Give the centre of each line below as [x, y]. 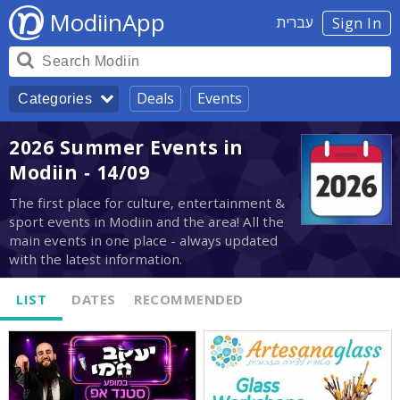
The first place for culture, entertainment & [147, 203]
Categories [55, 99]
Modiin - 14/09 [79, 172]
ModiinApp [107, 23]
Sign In [356, 23]
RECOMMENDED [189, 300]
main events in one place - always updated [143, 241]
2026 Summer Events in [126, 147]
